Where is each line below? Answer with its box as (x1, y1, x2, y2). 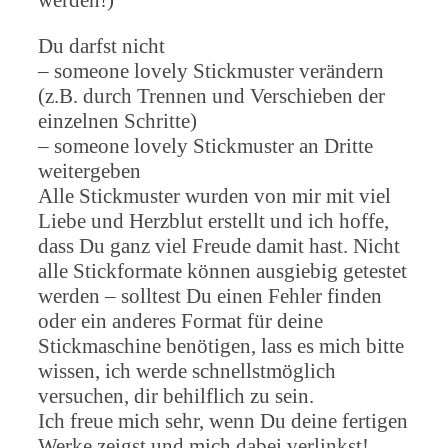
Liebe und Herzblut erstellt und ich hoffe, (38, 208, 389, 233)
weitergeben (38, 158, 141, 183)
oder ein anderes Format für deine (38, 308, 323, 333)
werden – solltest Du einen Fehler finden (38, 283, 382, 308)
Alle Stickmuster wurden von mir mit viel (38, 183, 391, 208)
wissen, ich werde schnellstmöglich (38, 358, 336, 383)
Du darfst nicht (38, 33, 165, 58)
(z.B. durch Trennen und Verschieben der (38, 83, 385, 108)
